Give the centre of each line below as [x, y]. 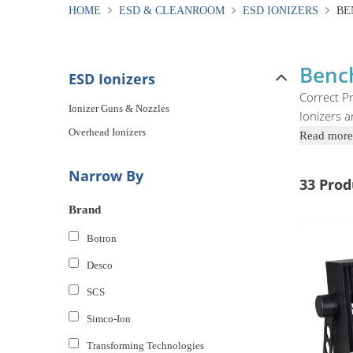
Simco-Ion [109, 319]
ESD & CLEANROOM [172, 11]
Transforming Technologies [145, 346]
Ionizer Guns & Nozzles [119, 108]
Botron [102, 238]
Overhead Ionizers [107, 132]
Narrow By [106, 176]
